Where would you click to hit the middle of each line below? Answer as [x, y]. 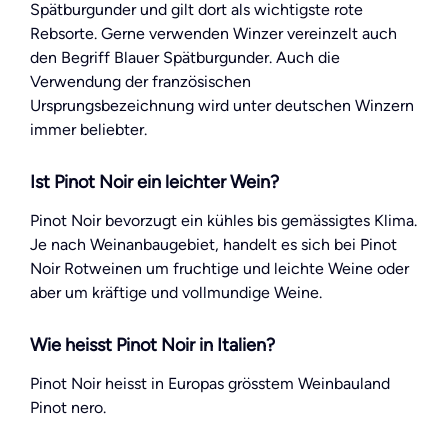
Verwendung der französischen [140, 81]
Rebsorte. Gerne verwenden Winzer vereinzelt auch [213, 33]
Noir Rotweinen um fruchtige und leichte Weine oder [219, 269]
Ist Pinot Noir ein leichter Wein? [154, 182]
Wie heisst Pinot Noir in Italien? [152, 345]
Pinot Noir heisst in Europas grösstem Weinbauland [210, 384]
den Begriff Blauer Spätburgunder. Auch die [185, 57]
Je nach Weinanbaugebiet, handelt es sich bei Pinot [213, 245]
